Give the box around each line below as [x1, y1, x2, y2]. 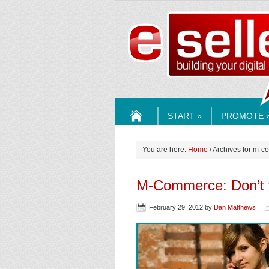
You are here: [142, 145, 188, 154]
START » [168, 111, 202, 121]
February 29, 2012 [149, 204, 203, 211]
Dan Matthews [214, 204, 256, 211]
